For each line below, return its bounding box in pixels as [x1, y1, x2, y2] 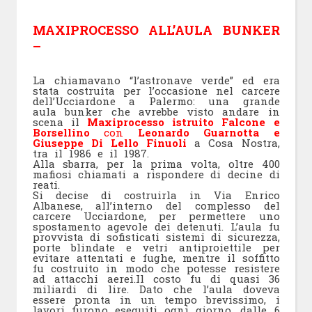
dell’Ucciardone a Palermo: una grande [32, 93, 280, 108]
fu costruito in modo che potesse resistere [32, 260, 280, 275]
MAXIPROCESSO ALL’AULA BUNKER [32, 21, 280, 38]
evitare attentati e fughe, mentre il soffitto [32, 250, 280, 265]
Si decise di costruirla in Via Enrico [32, 187, 280, 202]
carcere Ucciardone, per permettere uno [32, 208, 280, 223]
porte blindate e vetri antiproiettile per [32, 240, 280, 254]
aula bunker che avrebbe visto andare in [32, 104, 280, 118]
